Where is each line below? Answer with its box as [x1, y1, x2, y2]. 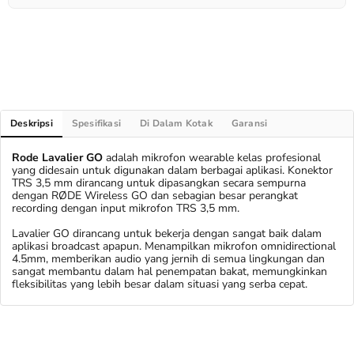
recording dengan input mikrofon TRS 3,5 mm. [12, 201, 239, 216]
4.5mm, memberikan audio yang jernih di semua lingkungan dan [12, 251, 325, 266]
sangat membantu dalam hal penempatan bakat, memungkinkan [12, 264, 327, 279]
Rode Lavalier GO [12, 150, 103, 165]
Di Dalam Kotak [140, 117, 213, 130]
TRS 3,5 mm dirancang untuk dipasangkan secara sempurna [12, 175, 306, 190]
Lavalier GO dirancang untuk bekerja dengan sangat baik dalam [12, 226, 322, 241]
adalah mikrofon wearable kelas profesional [103, 150, 321, 165]
